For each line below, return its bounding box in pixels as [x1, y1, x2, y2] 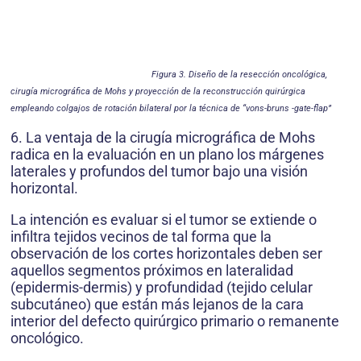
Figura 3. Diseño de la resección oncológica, [151, 69, 327, 80]
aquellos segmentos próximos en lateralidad [10, 262, 293, 279]
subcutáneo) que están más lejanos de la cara [10, 296, 304, 313]
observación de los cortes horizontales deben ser [10, 245, 322, 262]
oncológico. [10, 330, 84, 346]
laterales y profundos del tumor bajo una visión [10, 163, 308, 180]
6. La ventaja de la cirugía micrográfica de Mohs [10, 129, 315, 146]
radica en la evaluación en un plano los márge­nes [10, 146, 324, 163]
